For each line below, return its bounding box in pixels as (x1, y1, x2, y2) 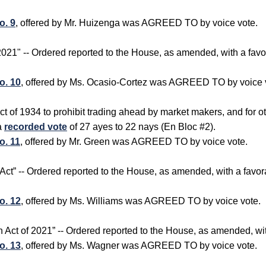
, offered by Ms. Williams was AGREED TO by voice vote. (21, 196, 261, 206)
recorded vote (4, 122, 67, 132)
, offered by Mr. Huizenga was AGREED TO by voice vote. (15, 18, 258, 28)
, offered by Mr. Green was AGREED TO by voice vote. (20, 137, 248, 147)
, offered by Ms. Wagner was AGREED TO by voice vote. (21, 240, 257, 251)
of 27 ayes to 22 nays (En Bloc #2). (67, 122, 216, 132)
